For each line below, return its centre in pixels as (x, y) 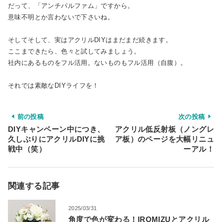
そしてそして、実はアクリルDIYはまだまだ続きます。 (90, 40)
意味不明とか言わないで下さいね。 (61, 17)
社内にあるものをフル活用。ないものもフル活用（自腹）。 (98, 63)
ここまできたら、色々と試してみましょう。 (74, 52)
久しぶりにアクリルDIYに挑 (56, 139)
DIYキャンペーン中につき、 (56, 129)
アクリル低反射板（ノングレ (164, 129)
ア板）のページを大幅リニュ (164, 139)
